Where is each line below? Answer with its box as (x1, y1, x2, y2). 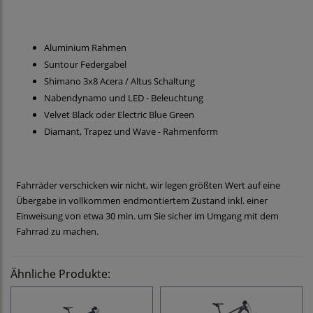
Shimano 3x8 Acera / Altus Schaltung (44, 75, 195, 88)
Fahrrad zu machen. (16, 225, 99, 238)
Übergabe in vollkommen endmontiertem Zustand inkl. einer (16, 194, 268, 208)
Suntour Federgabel (44, 58, 126, 71)
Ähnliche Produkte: (10, 266, 110, 282)
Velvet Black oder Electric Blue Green (44, 108, 194, 122)
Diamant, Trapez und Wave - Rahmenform (44, 125, 218, 138)
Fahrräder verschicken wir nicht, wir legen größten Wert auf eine (16, 179, 280, 192)
